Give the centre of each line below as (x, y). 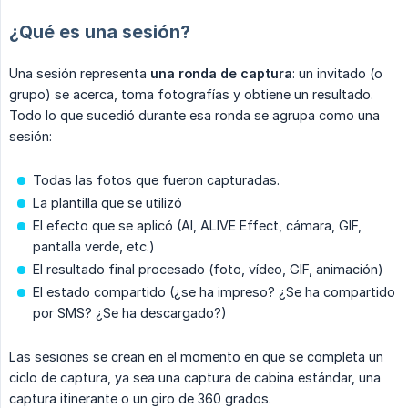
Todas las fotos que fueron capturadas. (156, 180)
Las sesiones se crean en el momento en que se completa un (196, 357)
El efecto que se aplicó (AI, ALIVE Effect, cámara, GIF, (197, 226)
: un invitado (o (337, 74)
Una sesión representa (80, 74)
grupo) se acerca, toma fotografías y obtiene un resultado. (191, 95)
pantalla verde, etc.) (94, 247)
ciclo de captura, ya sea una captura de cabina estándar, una (195, 378)
